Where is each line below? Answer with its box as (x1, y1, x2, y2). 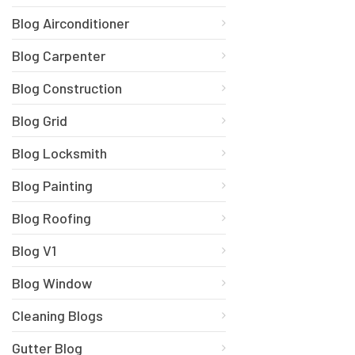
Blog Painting (12, 176, 93, 194)
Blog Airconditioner (12, 13, 129, 32)
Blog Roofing (12, 208, 91, 227)
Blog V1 (12, 241, 56, 259)
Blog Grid (12, 111, 67, 129)
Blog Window (12, 273, 92, 292)
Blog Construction (12, 78, 122, 97)
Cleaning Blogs (12, 306, 103, 324)
